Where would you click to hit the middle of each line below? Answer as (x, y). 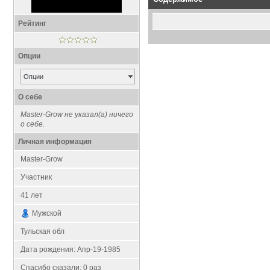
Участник (36, 177)
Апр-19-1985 (99, 250)
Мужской (47, 213)
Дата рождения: (49, 250)
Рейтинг (33, 24)
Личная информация (55, 142)
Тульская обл (43, 231)
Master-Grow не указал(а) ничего (77, 115)
